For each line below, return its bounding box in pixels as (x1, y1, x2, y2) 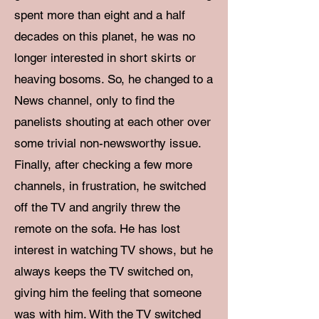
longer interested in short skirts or (14, 51, 196, 65)
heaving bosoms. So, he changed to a (14, 72, 213, 86)
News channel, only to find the (14, 93, 174, 108)
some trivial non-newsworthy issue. (14, 136, 201, 150)
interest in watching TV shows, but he (14, 243, 213, 257)
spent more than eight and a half (14, 8, 185, 22)
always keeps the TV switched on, (14, 264, 194, 278)
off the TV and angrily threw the (14, 200, 180, 214)
